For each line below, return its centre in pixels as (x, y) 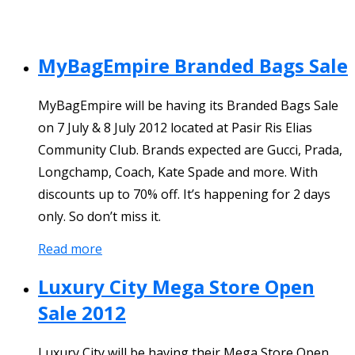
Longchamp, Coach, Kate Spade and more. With (178, 172)
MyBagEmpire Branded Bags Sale (193, 65)
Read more (70, 248)
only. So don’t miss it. (99, 216)
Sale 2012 (82, 312)
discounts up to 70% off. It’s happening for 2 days (184, 194)
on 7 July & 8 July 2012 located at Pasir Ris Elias (175, 127)
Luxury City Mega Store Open (176, 286)
